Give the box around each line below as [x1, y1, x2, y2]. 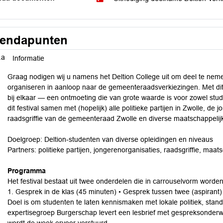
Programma [7, 167, 46, 175]
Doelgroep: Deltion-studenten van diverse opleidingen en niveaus [7, 135, 213, 143]
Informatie [12, 54, 44, 62]
